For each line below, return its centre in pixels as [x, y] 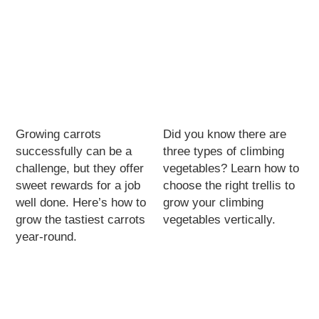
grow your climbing [214, 202]
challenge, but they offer [80, 168]
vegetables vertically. [220, 219]
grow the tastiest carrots [81, 219]
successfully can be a [74, 151]
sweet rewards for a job [78, 185]
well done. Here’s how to [81, 202]
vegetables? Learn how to [231, 168]
